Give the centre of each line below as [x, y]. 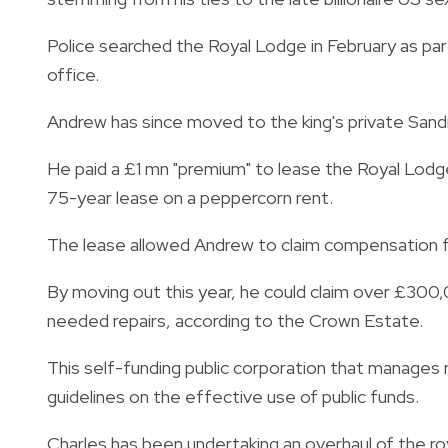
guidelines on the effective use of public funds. [233, 396]
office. [73, 74]
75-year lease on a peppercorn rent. [190, 197]
